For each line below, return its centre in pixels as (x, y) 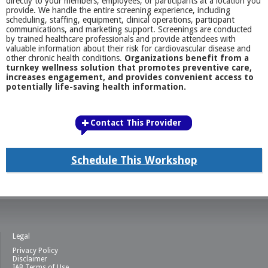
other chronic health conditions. (65, 58)
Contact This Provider (135, 123)
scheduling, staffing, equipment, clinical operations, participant (120, 20)
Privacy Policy (35, 251)
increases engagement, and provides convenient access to (130, 77)
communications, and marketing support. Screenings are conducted (129, 29)
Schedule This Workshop (134, 160)
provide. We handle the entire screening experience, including (118, 10)
